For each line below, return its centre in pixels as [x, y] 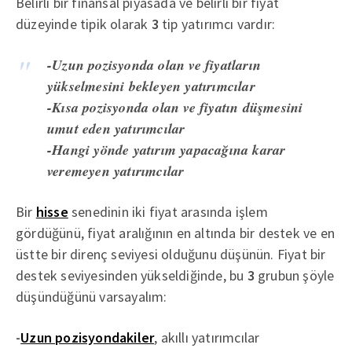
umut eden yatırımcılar [116, 128]
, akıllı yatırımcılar [207, 337]
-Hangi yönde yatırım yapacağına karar [167, 149]
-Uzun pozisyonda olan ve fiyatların [154, 64]
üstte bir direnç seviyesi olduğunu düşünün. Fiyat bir [171, 254]
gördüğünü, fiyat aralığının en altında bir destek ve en [175, 233]
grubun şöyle [294, 275]
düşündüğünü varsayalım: [92, 296]
